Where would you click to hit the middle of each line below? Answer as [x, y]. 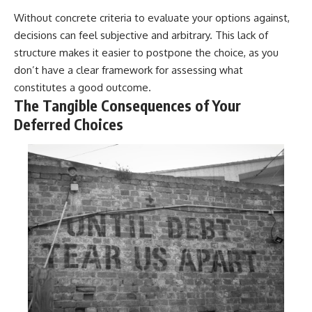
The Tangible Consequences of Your [127, 105]
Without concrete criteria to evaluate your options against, [152, 17]
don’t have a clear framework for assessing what [128, 70]
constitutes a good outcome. [83, 87]
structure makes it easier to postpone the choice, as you [146, 52]
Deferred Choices [69, 124]
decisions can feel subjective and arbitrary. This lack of [141, 35]
